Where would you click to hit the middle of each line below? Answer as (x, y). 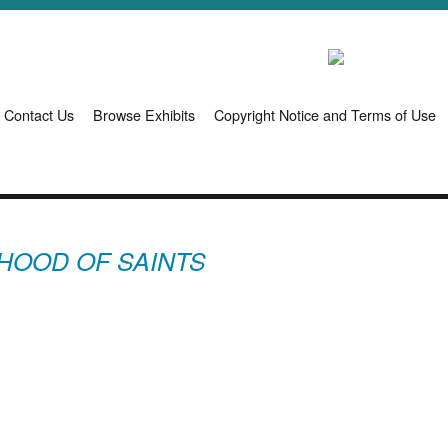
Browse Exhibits (144, 115)
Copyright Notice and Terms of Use (325, 115)
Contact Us (39, 115)
